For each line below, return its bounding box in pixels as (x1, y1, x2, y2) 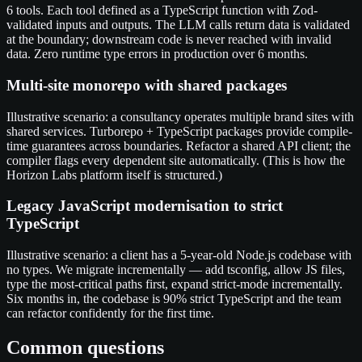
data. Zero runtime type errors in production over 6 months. (6, 47, 308, 61)
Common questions (6, 336, 164, 358)
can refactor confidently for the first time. (6, 306, 214, 321)
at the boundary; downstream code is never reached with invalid (6, 32, 331, 47)
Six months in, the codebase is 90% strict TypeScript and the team (6, 292, 341, 306)
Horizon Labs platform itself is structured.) (6, 167, 222, 182)
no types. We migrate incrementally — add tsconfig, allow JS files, (6, 263, 345, 277)
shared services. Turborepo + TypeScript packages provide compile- (6, 124, 352, 138)
